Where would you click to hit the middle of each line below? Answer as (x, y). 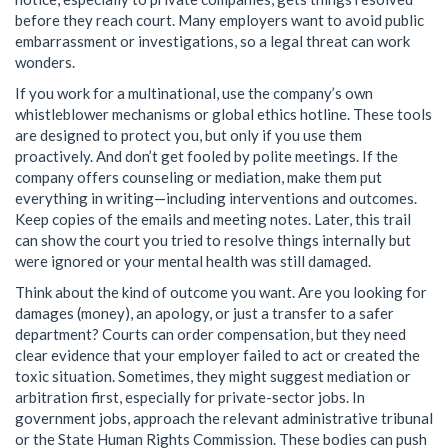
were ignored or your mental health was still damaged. (193, 260)
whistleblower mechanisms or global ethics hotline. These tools (223, 113)
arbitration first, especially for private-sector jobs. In (190, 396)
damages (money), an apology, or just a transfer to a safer (204, 312)
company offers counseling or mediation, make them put (198, 176)
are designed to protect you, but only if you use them (188, 134)
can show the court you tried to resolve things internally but (213, 239)
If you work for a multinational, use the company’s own (194, 92)
